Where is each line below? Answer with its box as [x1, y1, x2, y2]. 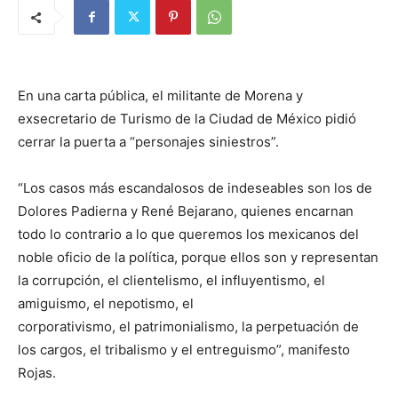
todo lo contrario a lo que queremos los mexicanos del [18, 226, 359, 243]
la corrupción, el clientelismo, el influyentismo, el [18, 272, 325, 290]
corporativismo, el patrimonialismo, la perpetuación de [18, 318, 359, 336]
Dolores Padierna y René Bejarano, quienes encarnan [18, 203, 354, 220]
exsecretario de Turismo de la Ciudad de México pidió [18, 110, 356, 128]
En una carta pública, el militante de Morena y [18, 87, 303, 105]
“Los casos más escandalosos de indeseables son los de [18, 179, 372, 197]
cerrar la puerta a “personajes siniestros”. [18, 133, 279, 151]
